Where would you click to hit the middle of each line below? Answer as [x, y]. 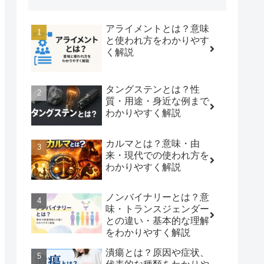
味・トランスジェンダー [157, 209]
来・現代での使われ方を [157, 155]
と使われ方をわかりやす [157, 40]
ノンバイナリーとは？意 [157, 197]
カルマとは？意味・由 [153, 143]
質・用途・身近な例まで [157, 101]
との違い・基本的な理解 [157, 220]
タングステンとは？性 [153, 90]
